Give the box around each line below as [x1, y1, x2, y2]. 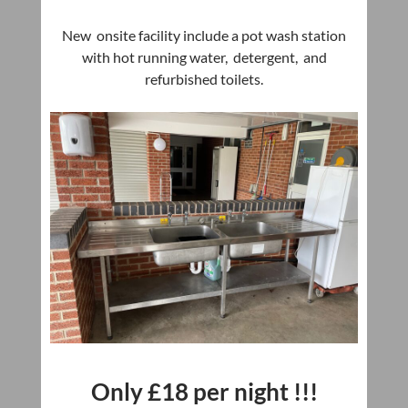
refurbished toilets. [145, 70, 263, 88]
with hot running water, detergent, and [81, 48, 327, 66]
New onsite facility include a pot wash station [62, 26, 346, 45]
